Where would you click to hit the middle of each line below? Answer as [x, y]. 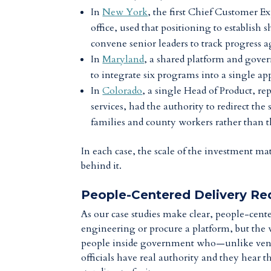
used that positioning [165, 28]
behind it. [102, 166]
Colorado [122, 91]
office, [104, 28]
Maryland [123, 59]
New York [125, 12]
